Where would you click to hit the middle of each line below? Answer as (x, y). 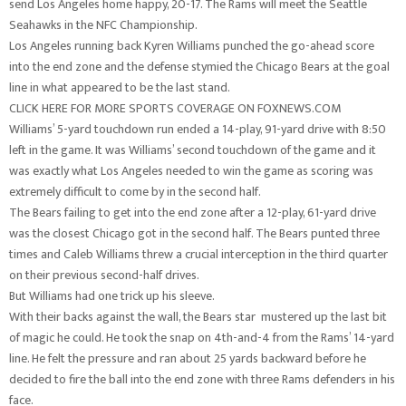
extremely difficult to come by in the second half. (135, 192)
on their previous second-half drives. (104, 275)
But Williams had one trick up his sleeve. (112, 296)
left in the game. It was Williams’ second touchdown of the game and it (193, 150)
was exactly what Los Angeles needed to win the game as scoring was (191, 171)
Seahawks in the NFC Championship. (103, 25)
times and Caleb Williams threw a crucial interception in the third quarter (198, 254)
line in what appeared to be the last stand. (120, 87)
